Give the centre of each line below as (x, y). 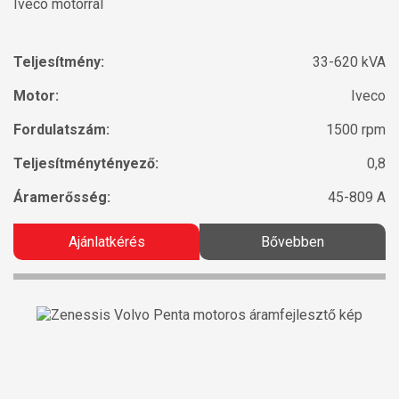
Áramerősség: (62, 197)
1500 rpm (356, 130)
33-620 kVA (349, 62)
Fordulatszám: (61, 130)
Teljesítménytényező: (86, 163)
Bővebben (293, 242)
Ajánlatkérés (106, 242)
